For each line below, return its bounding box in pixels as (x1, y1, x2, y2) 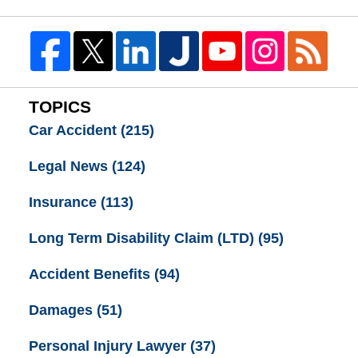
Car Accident (28, 121, 121, 138)
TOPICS (28, 97, 91, 117)
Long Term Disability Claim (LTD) (28, 229, 258, 246)
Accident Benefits (28, 266, 154, 283)
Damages (28, 302, 97, 319)
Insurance (28, 193, 101, 210)
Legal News (28, 157, 112, 174)
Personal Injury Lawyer (28, 338, 190, 355)
